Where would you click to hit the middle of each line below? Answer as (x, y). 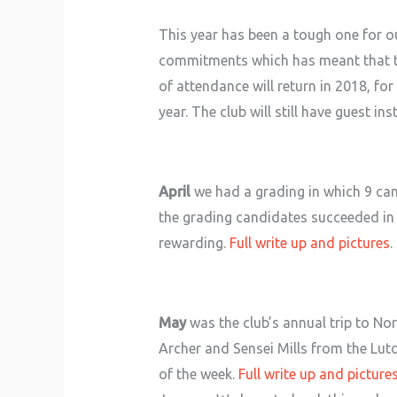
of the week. (198, 374)
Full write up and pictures (309, 242)
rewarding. (194, 242)
